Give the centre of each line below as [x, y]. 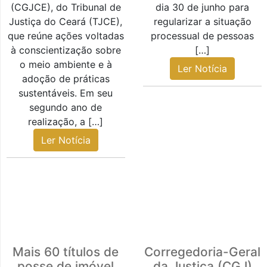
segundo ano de [66, 108]
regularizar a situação [202, 22]
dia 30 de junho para [203, 7]
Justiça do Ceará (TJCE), [66, 22]
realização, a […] [66, 122]
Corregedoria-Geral [203, 252]
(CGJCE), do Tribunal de [66, 7]
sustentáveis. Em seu [66, 93]
